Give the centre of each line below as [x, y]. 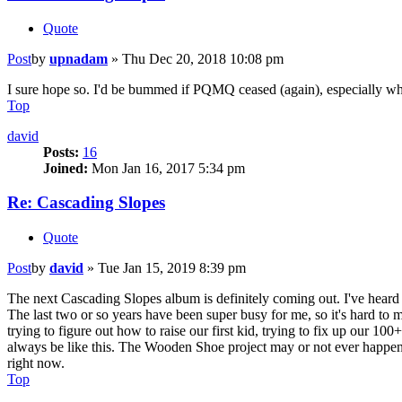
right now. [36, 363]
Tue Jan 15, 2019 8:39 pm [172, 268]
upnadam [79, 58]
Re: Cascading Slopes [86, 203]
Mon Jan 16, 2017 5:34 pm [166, 168]
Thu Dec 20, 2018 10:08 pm [203, 58]
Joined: [66, 168]
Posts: [61, 152]
